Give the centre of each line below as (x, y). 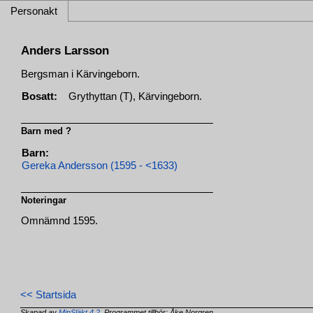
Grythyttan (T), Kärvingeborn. (136, 96)
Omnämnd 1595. (60, 221)
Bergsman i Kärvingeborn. (81, 74)
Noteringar (44, 200)
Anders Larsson (65, 51)
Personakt (34, 11)
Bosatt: (40, 96)
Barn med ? (46, 131)
